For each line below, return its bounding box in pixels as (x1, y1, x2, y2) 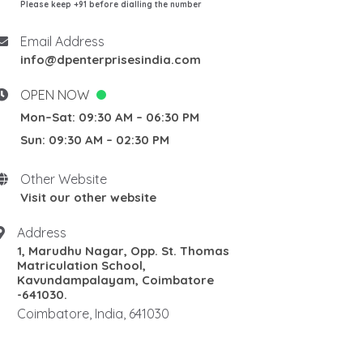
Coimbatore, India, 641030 (17, 305, 170, 322)
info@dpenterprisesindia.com (20, 52, 202, 67)
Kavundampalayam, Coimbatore (17, 272, 215, 288)
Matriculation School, (17, 258, 147, 273)
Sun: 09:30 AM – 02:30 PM (20, 132, 170, 147)
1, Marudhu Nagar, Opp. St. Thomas (17, 243, 230, 258)
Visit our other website (20, 190, 157, 205)
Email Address (20, 33, 105, 49)
